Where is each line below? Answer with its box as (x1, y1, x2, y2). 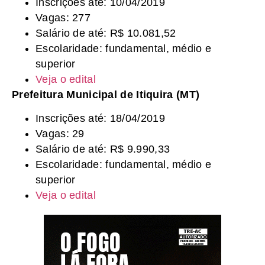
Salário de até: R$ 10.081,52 (35, 27, 176, 39)
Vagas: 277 (35, 11, 91, 24)
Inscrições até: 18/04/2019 (35, 112, 165, 125)
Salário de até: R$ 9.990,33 (35, 143, 170, 156)
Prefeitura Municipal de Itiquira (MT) (12, 88, 200, 101)
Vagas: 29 (35, 128, 85, 140)
